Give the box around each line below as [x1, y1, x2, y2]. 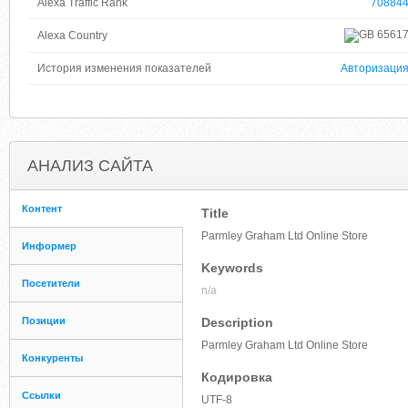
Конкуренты [22, 352, 83, 363]
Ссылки [22, 390, 61, 401]
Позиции [22, 315, 66, 326]
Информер [22, 240, 76, 251]
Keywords [201, 260, 263, 275]
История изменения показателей [37, 62, 211, 75]
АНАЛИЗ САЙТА [27, 157, 153, 175]
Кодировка [201, 370, 272, 384]
